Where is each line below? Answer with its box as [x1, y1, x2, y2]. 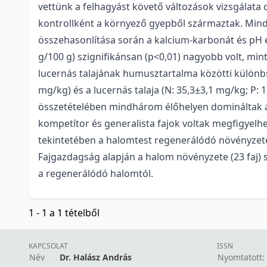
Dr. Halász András [60, 252, 132, 263]
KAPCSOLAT [29, 241, 68, 252]
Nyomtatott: [218, 252, 265, 263]
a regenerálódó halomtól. [38, 167, 156, 181]
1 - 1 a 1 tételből [29, 206, 100, 220]
